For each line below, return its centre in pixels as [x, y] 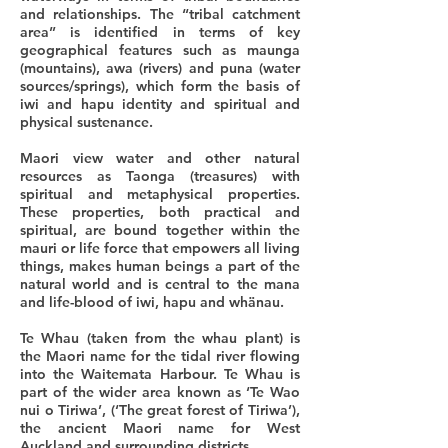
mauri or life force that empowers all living [160, 248]
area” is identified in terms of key [160, 32]
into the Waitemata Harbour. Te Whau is [160, 374]
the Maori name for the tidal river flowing [160, 356]
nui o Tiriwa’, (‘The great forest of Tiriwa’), [160, 410]
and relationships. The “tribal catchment [160, 14]
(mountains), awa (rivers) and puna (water [160, 68]
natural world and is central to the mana [160, 284]
